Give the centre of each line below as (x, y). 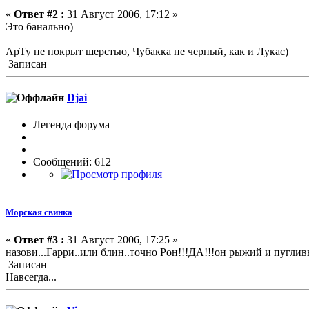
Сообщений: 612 (72, 162)
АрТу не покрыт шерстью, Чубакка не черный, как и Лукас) (147, 51)
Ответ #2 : (39, 14)
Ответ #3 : (39, 239)
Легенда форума (71, 125)
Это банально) (39, 26)
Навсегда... (31, 277)
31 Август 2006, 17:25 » (121, 239)
